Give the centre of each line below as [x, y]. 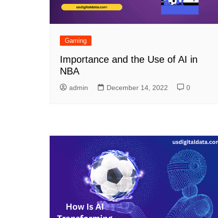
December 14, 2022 [137, 88]
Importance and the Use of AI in [129, 60]
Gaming [76, 41]
